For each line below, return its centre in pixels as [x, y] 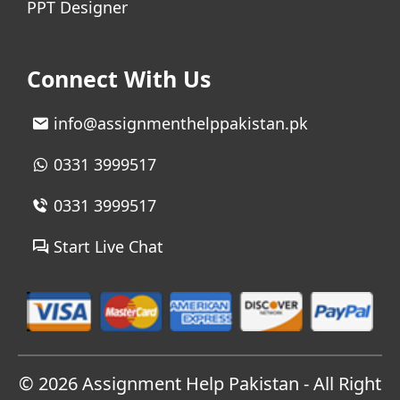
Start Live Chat [108, 246]
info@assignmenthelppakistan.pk [181, 123]
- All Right [342, 383]
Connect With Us [119, 79]
